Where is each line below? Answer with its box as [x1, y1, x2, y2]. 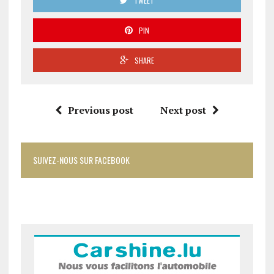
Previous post [67, 103, 133, 117]
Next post [160, 103, 206, 117]
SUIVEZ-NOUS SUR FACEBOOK [32, 154, 130, 167]
